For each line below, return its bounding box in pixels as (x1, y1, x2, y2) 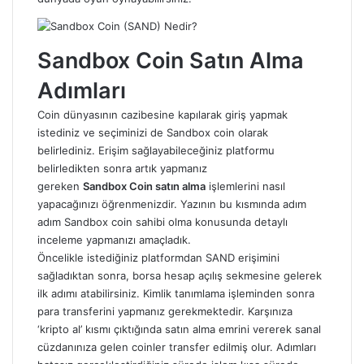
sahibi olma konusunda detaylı (132, 215, 288, 228)
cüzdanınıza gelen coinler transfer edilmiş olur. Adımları (37, 340, 316, 353)
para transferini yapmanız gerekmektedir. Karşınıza (37, 305, 292, 318)
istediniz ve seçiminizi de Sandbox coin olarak (37, 126, 268, 139)
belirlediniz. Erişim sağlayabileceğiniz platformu (37, 144, 275, 157)
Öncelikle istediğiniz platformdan (37, 251, 206, 264)
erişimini (235, 251, 279, 264)
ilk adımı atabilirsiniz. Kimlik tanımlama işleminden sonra (37, 287, 314, 300)
